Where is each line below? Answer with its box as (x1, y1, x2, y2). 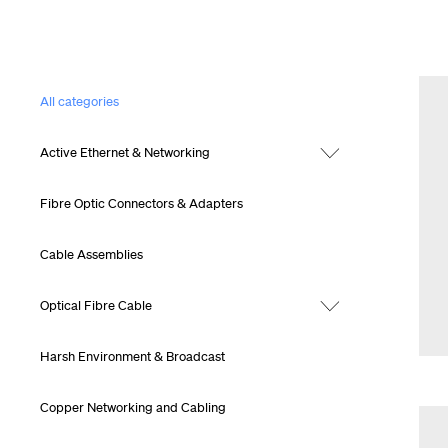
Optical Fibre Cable (40, 296, 152, 314)
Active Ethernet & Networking (40, 143, 210, 161)
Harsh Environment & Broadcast (40, 347, 225, 365)
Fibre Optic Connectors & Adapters (40, 194, 243, 212)
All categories (40, 92, 119, 110)
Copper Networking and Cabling (40, 398, 226, 416)
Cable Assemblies (40, 245, 143, 263)
